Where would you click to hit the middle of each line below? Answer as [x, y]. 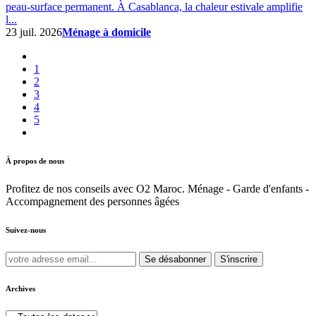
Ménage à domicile [107, 32]
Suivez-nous [26, 230]
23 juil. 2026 [34, 32]
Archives [20, 288]
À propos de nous [35, 160]
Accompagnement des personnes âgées [92, 201]
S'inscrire [239, 259]
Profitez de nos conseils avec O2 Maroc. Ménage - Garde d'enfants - [157, 188]
